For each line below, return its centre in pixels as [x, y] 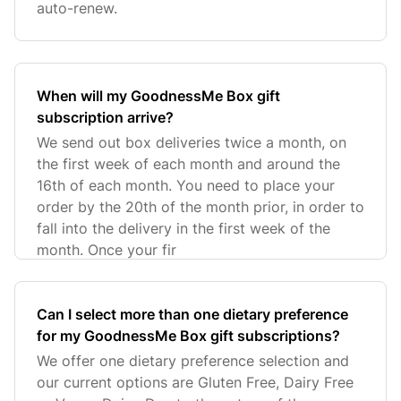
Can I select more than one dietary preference [192, 314]
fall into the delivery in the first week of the [183, 228]
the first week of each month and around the [188, 164]
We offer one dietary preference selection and [193, 361]
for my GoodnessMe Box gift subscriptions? [188, 336]
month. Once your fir [107, 250]
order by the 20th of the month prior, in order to [200, 207]
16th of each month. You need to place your [186, 185]
